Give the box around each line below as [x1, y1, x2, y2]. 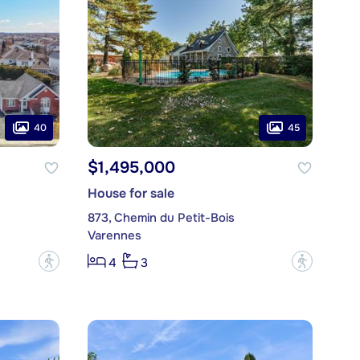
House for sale [87, 185, 174, 202]
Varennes [87, 227, 141, 244]
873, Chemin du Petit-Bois [87, 210, 235, 227]
